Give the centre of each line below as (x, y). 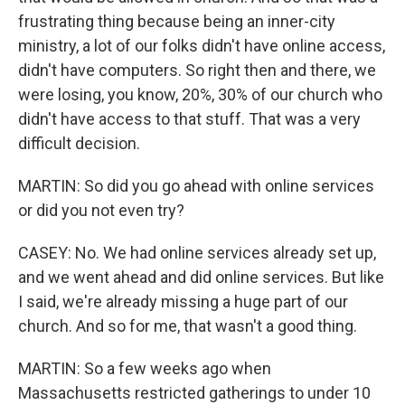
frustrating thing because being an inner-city (177, 21)
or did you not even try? (101, 210)
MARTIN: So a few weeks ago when (145, 368)
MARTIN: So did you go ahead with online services (196, 186)
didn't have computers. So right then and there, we (197, 70)
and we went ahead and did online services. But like (201, 277)
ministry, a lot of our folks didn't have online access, (202, 46)
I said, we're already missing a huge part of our (183, 301)
